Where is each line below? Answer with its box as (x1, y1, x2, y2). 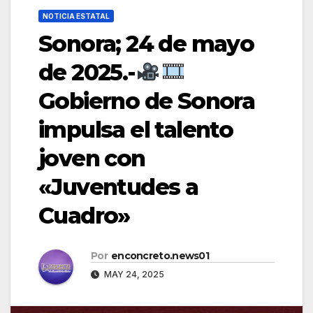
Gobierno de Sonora (38, 87, 255, 115)
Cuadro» (38, 201, 130, 229)
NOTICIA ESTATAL (43, 11, 110, 20)
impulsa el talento (38, 115, 233, 143)
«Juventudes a (38, 173, 198, 201)
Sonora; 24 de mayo (38, 29, 254, 57)
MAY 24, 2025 (102, 268, 164, 279)
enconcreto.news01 (110, 249, 210, 262)
